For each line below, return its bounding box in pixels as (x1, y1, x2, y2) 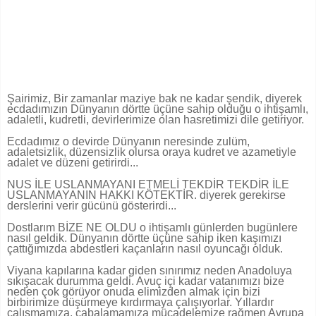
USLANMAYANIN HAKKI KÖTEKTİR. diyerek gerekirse (7, 189, 286, 202)
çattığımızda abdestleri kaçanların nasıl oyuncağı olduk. (7, 243, 283, 255)
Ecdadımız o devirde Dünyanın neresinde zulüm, (7, 135, 250, 148)
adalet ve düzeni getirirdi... (7, 157, 138, 169)
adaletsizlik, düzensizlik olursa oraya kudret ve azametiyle (7, 146, 296, 159)
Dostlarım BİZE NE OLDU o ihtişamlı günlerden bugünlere (7, 221, 298, 234)
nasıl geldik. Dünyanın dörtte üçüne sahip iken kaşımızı (7, 232, 281, 245)
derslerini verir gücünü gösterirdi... (7, 200, 176, 212)
